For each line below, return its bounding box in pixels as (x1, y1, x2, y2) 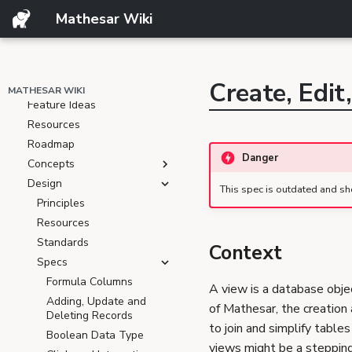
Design (27, 176, 62, 191)
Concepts (27, 156, 75, 171)
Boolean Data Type (46, 328, 144, 343)
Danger (241, 150, 278, 165)
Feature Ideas (27, 97, 96, 112)
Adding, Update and (46, 294, 146, 309)
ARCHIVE (16, 41, 58, 54)
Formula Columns (46, 274, 133, 289)
